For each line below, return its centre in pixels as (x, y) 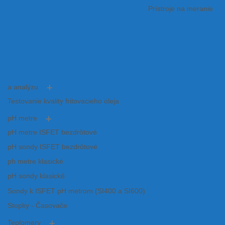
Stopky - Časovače (37, 205)
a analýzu (23, 87)
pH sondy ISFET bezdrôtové (52, 147)
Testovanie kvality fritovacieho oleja (63, 101)
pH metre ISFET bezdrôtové (52, 132)
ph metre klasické (35, 162)
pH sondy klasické (36, 176)
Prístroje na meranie (181, 9)
